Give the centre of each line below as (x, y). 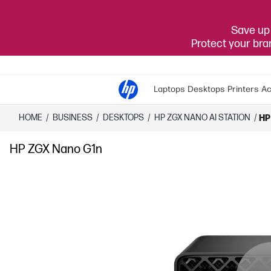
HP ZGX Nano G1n (56, 149)
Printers (243, 89)
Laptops (169, 89)
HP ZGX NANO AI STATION (202, 118)
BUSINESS (73, 118)
